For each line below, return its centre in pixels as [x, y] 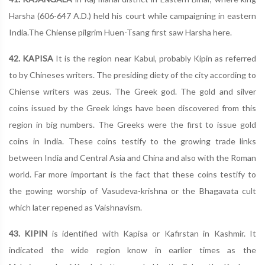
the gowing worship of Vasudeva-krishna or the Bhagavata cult [132, 191]
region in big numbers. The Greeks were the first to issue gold [132, 125]
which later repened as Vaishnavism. [75, 207]
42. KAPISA [33, 58]
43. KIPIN [28, 233]
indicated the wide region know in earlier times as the [132, 250]
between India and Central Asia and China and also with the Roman [132, 158]
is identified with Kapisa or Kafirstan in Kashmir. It [152, 233]
